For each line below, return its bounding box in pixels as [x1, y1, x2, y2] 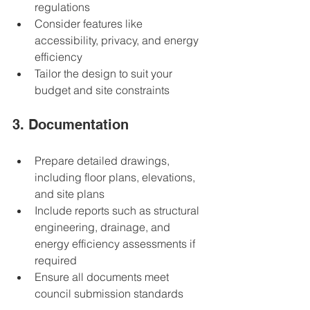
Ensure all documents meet [35, 270, 172, 284]
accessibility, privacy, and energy [35, 33, 201, 48]
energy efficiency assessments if [35, 237, 198, 251]
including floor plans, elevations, [35, 170, 198, 185]
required [35, 253, 82, 268]
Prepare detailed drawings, [35, 154, 172, 168]
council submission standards [35, 286, 189, 301]
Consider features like [35, 17, 145, 31]
